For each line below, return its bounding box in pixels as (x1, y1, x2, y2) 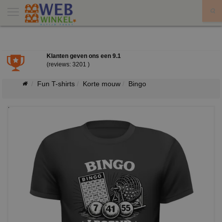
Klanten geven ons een (46, 53, 112, 59)
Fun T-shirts (37, 80, 75, 88)
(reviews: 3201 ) (46, 61, 90, 68)
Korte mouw (83, 80, 120, 88)
